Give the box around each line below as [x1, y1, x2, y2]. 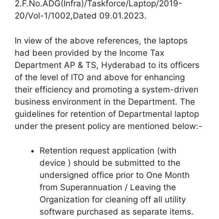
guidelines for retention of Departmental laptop [15, 109, 199, 119]
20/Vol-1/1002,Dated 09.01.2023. [15, 11, 147, 21]
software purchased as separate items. [40, 207, 194, 217]
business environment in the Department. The [15, 96, 195, 107]
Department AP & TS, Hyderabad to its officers [15, 60, 199, 70]
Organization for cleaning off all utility [40, 195, 186, 204]
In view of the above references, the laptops [15, 35, 188, 45]
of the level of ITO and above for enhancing [15, 72, 185, 82]
